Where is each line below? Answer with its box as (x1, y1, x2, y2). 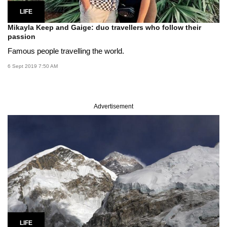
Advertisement (94, 103, 133, 110)
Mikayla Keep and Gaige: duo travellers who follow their (8, 23, 201, 32)
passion (8, 32, 35, 41)
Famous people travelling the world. (8, 47, 124, 56)
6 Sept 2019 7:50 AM (8, 63, 58, 69)
